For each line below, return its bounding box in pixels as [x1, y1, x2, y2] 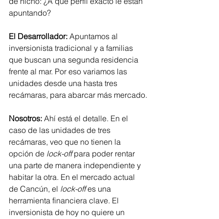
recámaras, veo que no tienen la [9, 136, 123, 147]
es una [86, 183, 113, 194]
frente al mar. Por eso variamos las [9, 66, 129, 76]
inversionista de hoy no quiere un [9, 207, 127, 217]
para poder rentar [72, 148, 137, 158]
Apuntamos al [67, 31, 120, 41]
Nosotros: [9, 113, 42, 123]
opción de [9, 148, 46, 158]
